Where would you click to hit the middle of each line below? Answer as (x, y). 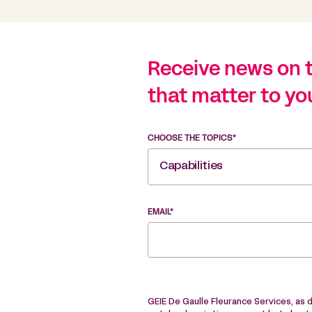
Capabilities (192, 167)
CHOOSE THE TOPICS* (192, 139)
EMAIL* (161, 213)
